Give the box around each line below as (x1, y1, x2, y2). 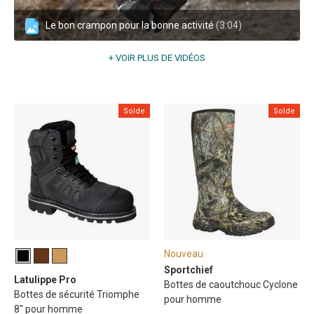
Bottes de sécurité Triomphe (14, 289, 139, 301)
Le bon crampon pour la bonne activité (46, 20, 216, 32)
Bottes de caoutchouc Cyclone (164, 279, 298, 291)
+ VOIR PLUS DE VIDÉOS (109, 53, 205, 64)
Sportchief (164, 264, 213, 276)
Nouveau (164, 248, 203, 260)
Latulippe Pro (14, 274, 76, 286)
